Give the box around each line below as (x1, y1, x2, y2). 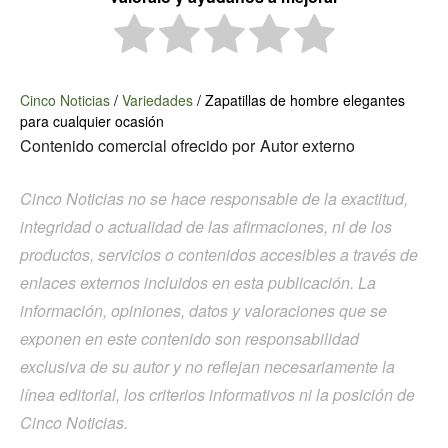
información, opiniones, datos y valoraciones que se (20, 299, 387, 323)
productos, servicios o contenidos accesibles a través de (20, 243, 418, 267)
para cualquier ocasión (20, 111, 164, 132)
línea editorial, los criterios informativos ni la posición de (20, 383, 415, 407)
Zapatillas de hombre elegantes (205, 90, 405, 111)
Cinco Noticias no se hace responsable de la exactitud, (20, 187, 408, 211)
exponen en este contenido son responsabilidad (20, 327, 359, 351)
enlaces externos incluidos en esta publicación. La (20, 271, 376, 295)
